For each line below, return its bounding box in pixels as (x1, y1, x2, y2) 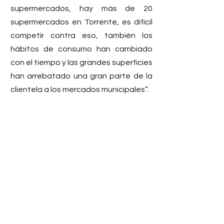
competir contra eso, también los (10, 31, 152, 39)
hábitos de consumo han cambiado (10, 44, 152, 53)
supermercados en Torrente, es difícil (10, 17, 152, 26)
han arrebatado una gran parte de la (10, 71, 152, 80)
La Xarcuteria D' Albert (39, 192, 123, 200)
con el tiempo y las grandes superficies (10, 58, 152, 66)
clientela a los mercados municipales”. (10, 85, 148, 93)
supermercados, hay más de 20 (10, 4, 152, 12)
